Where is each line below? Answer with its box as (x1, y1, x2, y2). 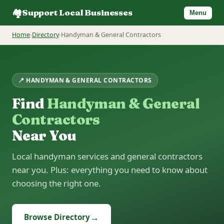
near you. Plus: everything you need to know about (12, 163, 207, 175)
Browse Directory (24, 211, 90, 222)
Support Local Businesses (21, 7, 132, 18)
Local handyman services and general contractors (12, 150, 202, 162)
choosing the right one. (12, 177, 101, 189)
